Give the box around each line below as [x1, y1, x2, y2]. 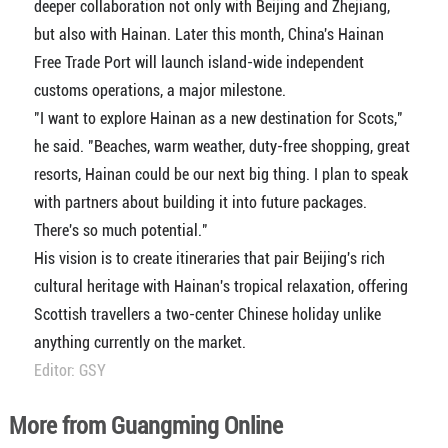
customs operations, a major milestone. [33, 80, 286, 100]
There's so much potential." [33, 220, 208, 240]
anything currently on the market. [33, 332, 246, 352]
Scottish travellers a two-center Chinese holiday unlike [33, 304, 381, 324]
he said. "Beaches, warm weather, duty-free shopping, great [33, 136, 410, 156]
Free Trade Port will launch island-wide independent [33, 52, 364, 72]
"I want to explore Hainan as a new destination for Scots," [33, 108, 403, 128]
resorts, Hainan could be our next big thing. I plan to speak [33, 164, 408, 184]
